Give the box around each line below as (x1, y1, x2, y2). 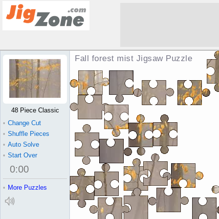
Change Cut (8, 119, 41, 127)
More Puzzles (8, 184, 47, 191)
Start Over (8, 152, 37, 159)
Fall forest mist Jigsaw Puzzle (75, 54, 192, 63)
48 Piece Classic (11, 107, 59, 114)
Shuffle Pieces (8, 130, 49, 137)
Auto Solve (8, 141, 39, 148)
